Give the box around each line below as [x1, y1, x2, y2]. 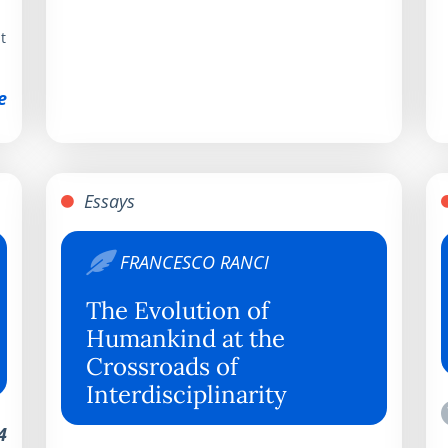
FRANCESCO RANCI [120, 249, 269, 274]
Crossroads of [86, 350, 238, 382]
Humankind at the [86, 322, 285, 354]
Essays [79, 188, 135, 213]
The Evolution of [86, 294, 269, 326]
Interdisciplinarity [86, 378, 287, 410]
